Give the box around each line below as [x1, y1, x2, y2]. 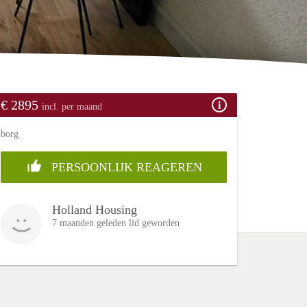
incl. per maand [42, 101, 102, 112]
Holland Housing [52, 202, 137, 217]
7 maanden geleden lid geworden [52, 217, 180, 228]
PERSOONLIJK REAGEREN [47, 160, 202, 174]
